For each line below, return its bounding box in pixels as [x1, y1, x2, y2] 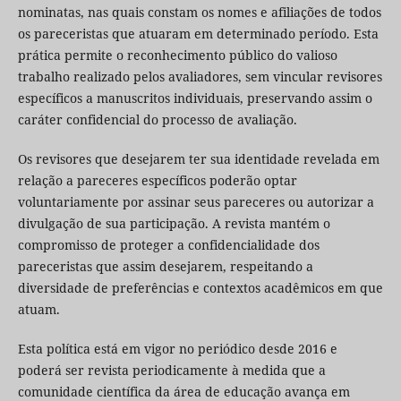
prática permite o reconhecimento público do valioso [17, 47, 337, 64]
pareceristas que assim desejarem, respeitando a [17, 258, 313, 276]
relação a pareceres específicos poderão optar [17, 172, 297, 190]
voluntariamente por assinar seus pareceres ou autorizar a [17, 193, 374, 211]
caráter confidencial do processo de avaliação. [17, 111, 297, 128]
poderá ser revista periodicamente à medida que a [17, 362, 326, 380]
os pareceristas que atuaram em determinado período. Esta [17, 25, 379, 42]
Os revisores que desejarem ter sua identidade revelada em [17, 150, 380, 168]
